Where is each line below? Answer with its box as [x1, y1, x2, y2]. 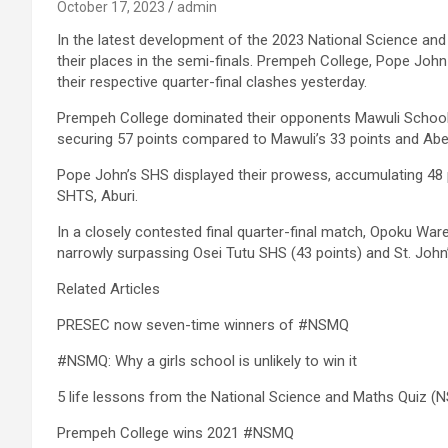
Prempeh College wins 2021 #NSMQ [57, 424, 294, 442]
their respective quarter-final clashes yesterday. [57, 73, 367, 91]
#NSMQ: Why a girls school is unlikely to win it [57, 352, 357, 370]
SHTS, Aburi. [57, 187, 138, 205]
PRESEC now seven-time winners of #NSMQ [57, 316, 349, 334]
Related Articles [57, 280, 160, 298]
